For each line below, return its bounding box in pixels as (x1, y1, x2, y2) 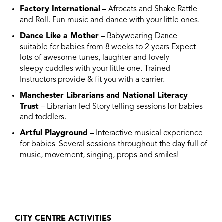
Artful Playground (20, 129, 88, 137)
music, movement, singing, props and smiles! (20, 151, 181, 159)
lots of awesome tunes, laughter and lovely (20, 54, 169, 62)
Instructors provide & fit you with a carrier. (20, 76, 166, 84)
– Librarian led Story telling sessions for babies (39, 103, 203, 111)
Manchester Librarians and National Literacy (20, 92, 188, 100)
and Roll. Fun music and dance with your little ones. (20, 16, 202, 24)
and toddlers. (20, 113, 68, 121)
